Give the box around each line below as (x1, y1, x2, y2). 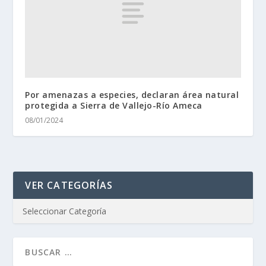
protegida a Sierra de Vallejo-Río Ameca (25, 99, 202, 111)
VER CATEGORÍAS (25, 178, 113, 192)
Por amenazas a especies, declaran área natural (25, 88, 239, 100)
